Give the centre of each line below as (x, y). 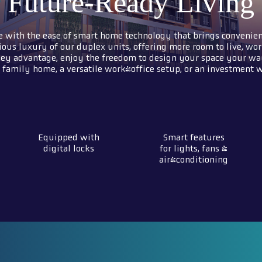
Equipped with (68, 138)
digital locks (68, 149)
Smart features (194, 138)
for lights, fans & (194, 149)
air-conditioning (194, 160)
